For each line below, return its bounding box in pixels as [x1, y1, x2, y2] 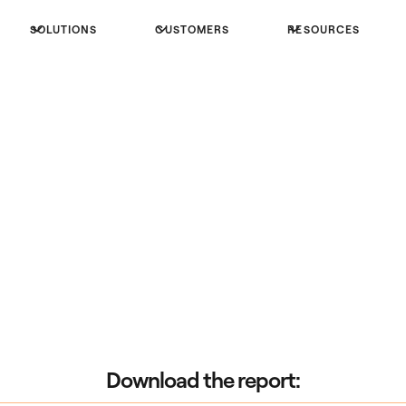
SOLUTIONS [29, 23, 98, 36]
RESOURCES [287, 23, 361, 36]
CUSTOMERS [155, 23, 230, 36]
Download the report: [106, 366, 300, 393]
